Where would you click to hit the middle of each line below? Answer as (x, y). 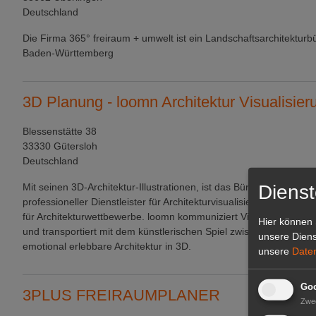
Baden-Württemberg (68, 53)
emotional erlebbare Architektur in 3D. (107, 246)
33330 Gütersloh (60, 146)
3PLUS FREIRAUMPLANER (121, 295)
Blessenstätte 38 (60, 131)
